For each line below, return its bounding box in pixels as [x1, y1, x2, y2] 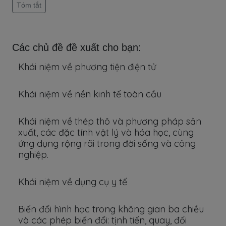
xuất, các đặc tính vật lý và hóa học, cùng [18, 127, 194, 138]
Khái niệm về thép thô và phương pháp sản [18, 116, 201, 127]
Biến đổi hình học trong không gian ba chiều [18, 203, 204, 215]
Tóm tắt [17, 1, 41, 9]
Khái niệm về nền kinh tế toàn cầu [18, 88, 161, 100]
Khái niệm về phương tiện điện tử [18, 61, 156, 73]
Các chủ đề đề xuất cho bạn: [12, 42, 141, 53]
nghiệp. [18, 149, 48, 160]
